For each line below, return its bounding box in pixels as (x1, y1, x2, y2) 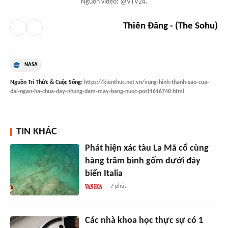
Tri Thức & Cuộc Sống (28, 79, 81, 85)
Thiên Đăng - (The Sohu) (123, 21, 218, 31)
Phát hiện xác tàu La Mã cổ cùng (84, 143, 209, 153)
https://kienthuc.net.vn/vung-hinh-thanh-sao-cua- (84, 79, 209, 85)
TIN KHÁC (16, 126, 57, 137)
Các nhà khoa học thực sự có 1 (84, 215, 203, 225)
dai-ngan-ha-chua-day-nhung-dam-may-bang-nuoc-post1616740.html (10, 88, 184, 95)
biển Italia (84, 168, 123, 179)
